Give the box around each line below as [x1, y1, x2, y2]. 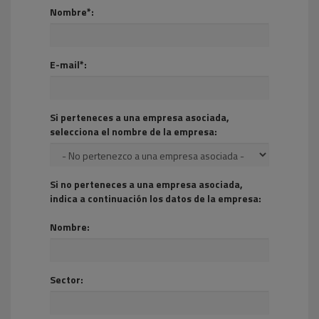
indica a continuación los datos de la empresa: [50, 191, 261, 206]
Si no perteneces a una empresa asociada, [50, 177, 243, 192]
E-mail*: [50, 57, 87, 72]
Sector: [50, 272, 83, 287]
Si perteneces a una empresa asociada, [50, 110, 229, 125]
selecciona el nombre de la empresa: [50, 124, 217, 139]
